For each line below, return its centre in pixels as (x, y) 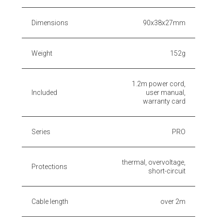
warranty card (164, 101)
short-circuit (167, 171)
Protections (49, 167)
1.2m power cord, (159, 84)
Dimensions (50, 23)
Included (44, 93)
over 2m (173, 202)
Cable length (50, 202)
